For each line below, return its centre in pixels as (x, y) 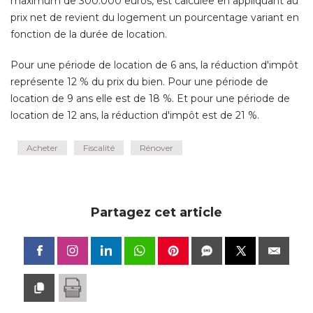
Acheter (42, 148)
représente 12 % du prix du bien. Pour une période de (139, 82)
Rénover (156, 148)
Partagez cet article (156, 213)
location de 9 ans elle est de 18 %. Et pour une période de (150, 99)
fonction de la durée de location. (89, 35)
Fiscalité (99, 148)
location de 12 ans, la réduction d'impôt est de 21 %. (135, 116)
